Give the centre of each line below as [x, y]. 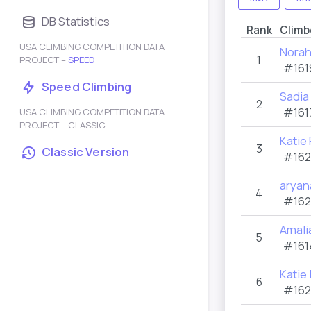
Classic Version [86, 152]
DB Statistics [76, 21]
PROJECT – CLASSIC [62, 125]
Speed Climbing [87, 86]
